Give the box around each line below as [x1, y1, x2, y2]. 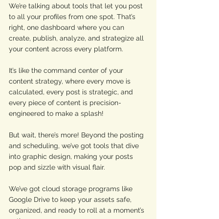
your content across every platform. [9, 45, 125, 53]
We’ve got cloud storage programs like [9, 185, 134, 193]
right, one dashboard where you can [9, 23, 126, 31]
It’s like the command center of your [9, 66, 125, 74]
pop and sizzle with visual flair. [9, 163, 107, 171]
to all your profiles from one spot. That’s [9, 13, 137, 21]
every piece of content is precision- [9, 99, 121, 107]
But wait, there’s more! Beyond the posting [9, 131, 146, 139]
